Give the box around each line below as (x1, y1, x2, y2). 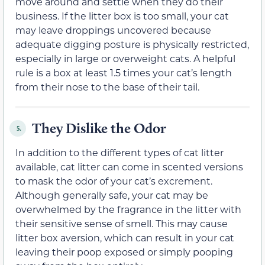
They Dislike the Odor (32, 119, 166, 137)
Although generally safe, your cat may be (15, 189, 208, 202)
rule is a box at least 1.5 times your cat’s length (15, 66, 232, 79)
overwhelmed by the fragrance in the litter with (15, 203, 241, 216)
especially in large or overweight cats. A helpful (15, 52, 235, 65)
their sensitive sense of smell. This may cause (15, 217, 228, 230)
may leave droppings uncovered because (15, 24, 211, 37)
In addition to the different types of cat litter (15, 146, 224, 159)
